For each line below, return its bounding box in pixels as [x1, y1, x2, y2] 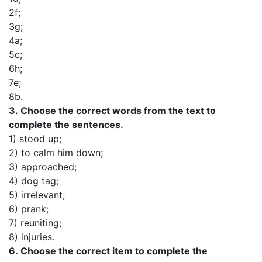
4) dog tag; [9, 175, 58, 187]
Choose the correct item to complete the [20, 245, 208, 257]
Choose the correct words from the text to [20, 105, 216, 116]
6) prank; [9, 203, 49, 215]
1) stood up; [9, 133, 61, 144]
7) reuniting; [9, 217, 61, 229]
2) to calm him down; [9, 147, 103, 158]
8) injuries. [9, 231, 54, 243]
